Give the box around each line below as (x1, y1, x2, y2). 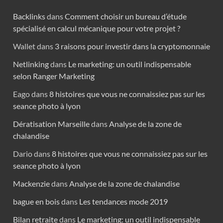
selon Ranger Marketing (13, 71, 95, 81)
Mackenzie (13, 178, 50, 188)
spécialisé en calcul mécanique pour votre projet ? (13, 23, 180, 33)
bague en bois (13, 196, 60, 206)
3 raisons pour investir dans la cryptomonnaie (55, 41, 210, 51)
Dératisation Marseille (13, 118, 90, 128)
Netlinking (13, 59, 49, 69)
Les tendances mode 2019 (79, 196, 168, 206)
